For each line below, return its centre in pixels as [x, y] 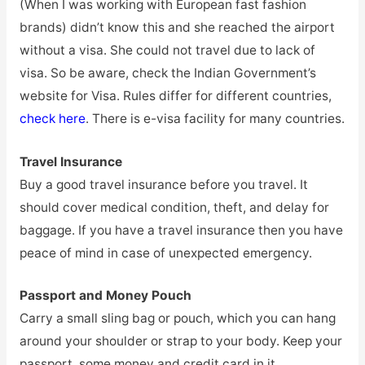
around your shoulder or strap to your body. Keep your [180, 341]
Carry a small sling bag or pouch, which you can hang [177, 319]
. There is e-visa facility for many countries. [215, 118]
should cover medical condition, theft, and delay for [174, 207]
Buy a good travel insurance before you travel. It [163, 184]
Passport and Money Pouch [105, 296]
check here [52, 118]
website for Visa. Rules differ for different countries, [175, 95]
